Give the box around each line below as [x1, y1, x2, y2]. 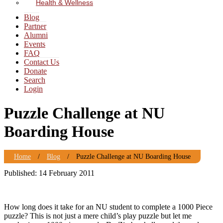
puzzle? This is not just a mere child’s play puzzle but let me [4, 211, 192, 220]
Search [24, 76, 45, 84]
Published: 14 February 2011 [4, 168, 95, 177]
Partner [24, 22, 46, 30]
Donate [24, 67, 47, 75]
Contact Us [24, 58, 59, 66]
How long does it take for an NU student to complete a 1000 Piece [4, 202, 213, 211]
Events [24, 40, 45, 48]
